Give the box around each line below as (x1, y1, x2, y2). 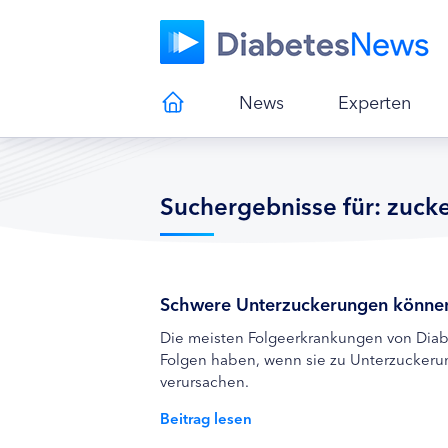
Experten (337, 88, 411, 114)
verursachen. (160, 370, 249, 391)
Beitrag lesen (160, 407, 252, 428)
